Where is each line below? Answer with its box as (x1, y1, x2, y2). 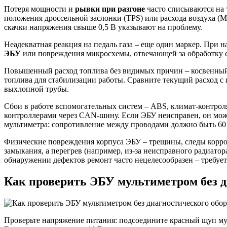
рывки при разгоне (75, 5, 145, 14)
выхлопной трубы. (4, 85, 69, 94)
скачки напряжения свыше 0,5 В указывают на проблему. (4, 23, 202, 32)
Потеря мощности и (4, 5, 75, 14)
